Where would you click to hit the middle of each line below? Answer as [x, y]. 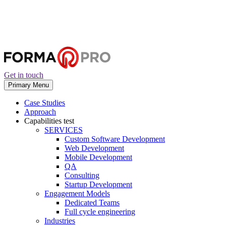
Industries [60, 221]
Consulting [82, 175]
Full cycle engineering [100, 212]
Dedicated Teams [92, 203]
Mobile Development [98, 157]
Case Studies [45, 103]
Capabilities [44, 121]
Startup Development [98, 184]
